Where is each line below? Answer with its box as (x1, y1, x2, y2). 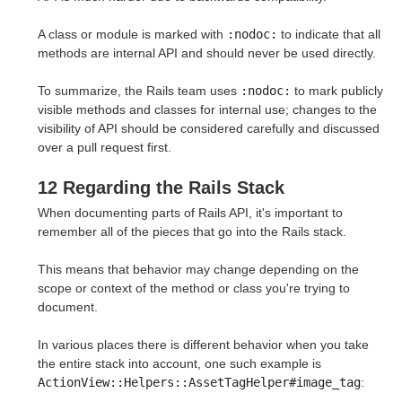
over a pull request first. (38, 139, 171, 154)
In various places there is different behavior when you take (38, 337, 369, 353)
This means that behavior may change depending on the (38, 262, 359, 277)
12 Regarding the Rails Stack (38, 177, 284, 197)
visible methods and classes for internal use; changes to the (38, 101, 377, 117)
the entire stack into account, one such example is (38, 356, 321, 371)
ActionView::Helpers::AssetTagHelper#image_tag (38, 375, 361, 390)
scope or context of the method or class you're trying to (38, 281, 350, 296)
